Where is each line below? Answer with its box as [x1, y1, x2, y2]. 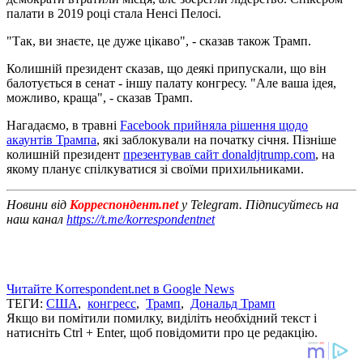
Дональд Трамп [190, 296, 275, 310]
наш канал [6, 211, 66, 226]
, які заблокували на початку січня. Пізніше [96, 132, 336, 147]
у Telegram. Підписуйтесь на [178, 197, 339, 211]
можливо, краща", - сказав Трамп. [6, 90, 193, 105]
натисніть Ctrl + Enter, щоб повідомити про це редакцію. [6, 325, 318, 340]
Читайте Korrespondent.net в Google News [6, 281, 234, 296]
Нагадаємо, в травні [6, 117, 120, 132]
